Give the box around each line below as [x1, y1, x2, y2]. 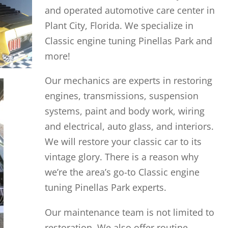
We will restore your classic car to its [44, 135, 202, 148]
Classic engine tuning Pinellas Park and [44, 34, 212, 47]
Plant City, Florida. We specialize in [44, 19, 193, 32]
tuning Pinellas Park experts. [44, 181, 166, 193]
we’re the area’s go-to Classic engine [44, 165, 199, 178]
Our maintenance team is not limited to [44, 206, 214, 219]
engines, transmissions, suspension [44, 89, 198, 102]
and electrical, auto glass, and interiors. [44, 120, 214, 132]
